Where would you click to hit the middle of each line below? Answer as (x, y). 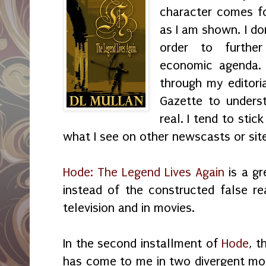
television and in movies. (131, 208)
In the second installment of (142, 243)
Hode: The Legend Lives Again (144, 172)
